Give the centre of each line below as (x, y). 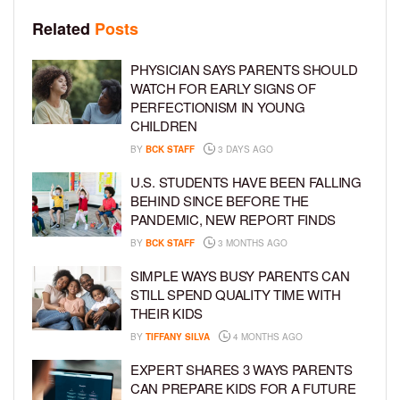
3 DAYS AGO (244, 150)
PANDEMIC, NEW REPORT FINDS (233, 220)
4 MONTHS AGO (267, 337)
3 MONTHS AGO (251, 243)
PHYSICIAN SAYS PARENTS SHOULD (244, 70)
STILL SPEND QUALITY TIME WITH (236, 295)
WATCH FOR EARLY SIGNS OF (223, 88)
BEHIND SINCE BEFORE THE (220, 201)
